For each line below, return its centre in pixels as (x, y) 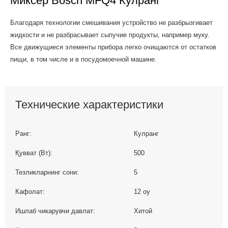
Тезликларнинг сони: (47, 173)
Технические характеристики (89, 105)
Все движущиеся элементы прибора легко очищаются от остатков (113, 47)
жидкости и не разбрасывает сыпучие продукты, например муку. (110, 35)
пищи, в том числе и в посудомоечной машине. (83, 59)
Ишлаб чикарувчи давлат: (55, 211)
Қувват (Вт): (34, 153)
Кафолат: (30, 192)
